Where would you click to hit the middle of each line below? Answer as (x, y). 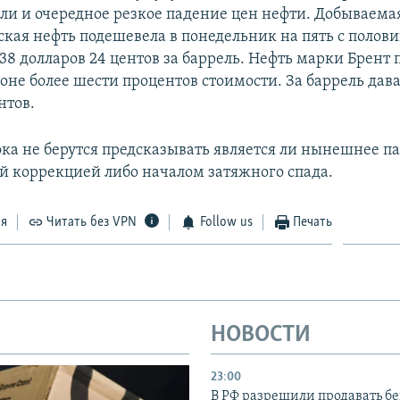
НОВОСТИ (261, 335)
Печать (313, 222)
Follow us (226, 222)
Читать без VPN (92, 222)
